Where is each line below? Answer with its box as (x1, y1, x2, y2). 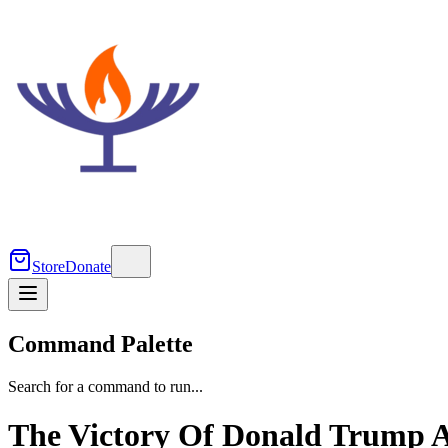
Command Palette (8, 330, 193, 357)
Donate (65, 258, 111, 275)
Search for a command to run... (8, 377, 203, 395)
